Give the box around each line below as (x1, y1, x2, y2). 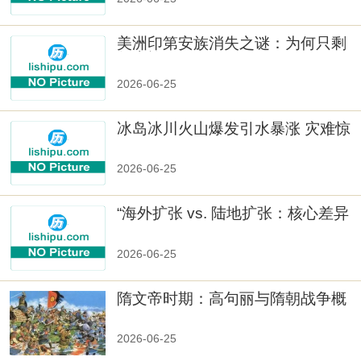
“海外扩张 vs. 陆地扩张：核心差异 (117, 205, 350, 222)
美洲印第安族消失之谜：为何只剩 (117, 35, 347, 52)
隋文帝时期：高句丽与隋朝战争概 (117, 289, 347, 307)
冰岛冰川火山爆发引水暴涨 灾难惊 (117, 119, 351, 137)
